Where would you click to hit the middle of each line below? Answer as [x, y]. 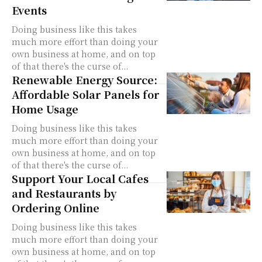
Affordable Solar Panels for [85, 94]
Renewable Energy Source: [85, 80]
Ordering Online [56, 208]
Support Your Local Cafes [80, 178]
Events [29, 10]
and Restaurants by [64, 193]
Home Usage [45, 109]
